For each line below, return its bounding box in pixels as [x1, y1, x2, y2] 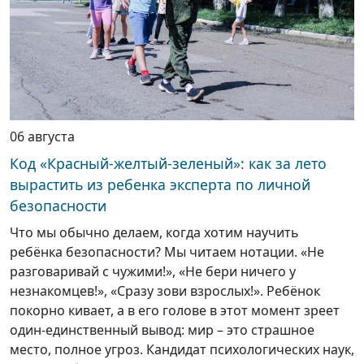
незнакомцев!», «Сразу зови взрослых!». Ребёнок [10, 282, 320, 301]
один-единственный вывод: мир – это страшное [10, 321, 314, 340]
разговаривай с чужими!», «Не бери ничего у [10, 262, 296, 281]
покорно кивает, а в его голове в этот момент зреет [10, 301, 340, 320]
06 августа [10, 128, 75, 146]
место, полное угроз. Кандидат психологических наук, [10, 340, 354, 359]
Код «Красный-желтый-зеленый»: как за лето [10, 154, 327, 174]
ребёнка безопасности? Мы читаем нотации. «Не [10, 243, 324, 262]
